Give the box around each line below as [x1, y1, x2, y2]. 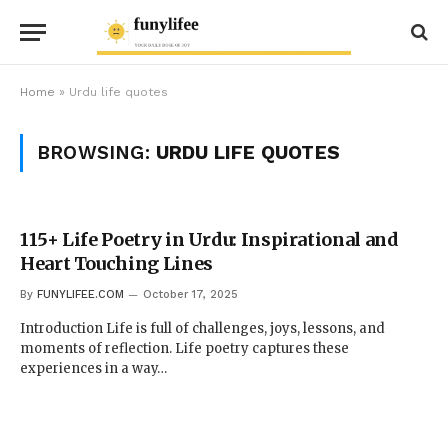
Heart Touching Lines [20, 252, 213, 275]
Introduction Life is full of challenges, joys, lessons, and [20, 320, 385, 337]
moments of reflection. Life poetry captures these [20, 340, 349, 357]
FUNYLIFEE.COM [37, 288, 124, 301]
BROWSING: [37, 141, 156, 164]
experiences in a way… [20, 360, 167, 377]
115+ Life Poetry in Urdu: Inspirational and [20, 228, 399, 251]
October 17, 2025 [143, 288, 238, 301]
